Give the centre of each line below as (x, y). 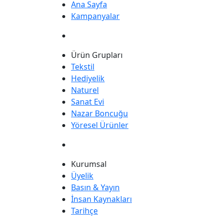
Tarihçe (84, 211)
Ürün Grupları (97, 55)
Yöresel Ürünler (100, 125)
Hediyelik (88, 78)
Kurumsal (89, 164)
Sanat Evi (88, 102)
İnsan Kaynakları (101, 199)
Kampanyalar (95, 16)
